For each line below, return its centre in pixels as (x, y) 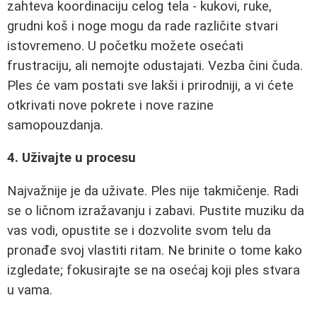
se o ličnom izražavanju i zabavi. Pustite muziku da (156, 211)
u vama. (30, 290)
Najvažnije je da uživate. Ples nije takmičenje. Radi (153, 191)
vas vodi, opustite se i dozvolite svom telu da (139, 231)
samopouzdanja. (55, 125)
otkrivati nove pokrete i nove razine (110, 105)
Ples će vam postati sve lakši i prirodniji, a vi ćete (150, 85)
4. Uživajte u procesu (71, 158)
